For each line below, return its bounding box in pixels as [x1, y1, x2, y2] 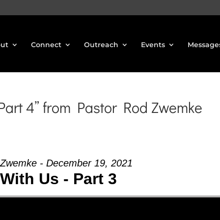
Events [141, 40, 165, 49]
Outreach [84, 40, 118, 49]
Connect [31, 40, 61, 49]
